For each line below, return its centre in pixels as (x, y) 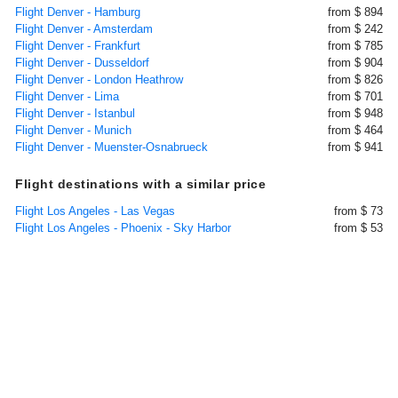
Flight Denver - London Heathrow (99, 80)
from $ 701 (355, 96)
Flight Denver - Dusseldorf (82, 63)
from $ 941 (355, 147)
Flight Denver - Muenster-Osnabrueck (111, 147)
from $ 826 (355, 80)
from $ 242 (355, 29)
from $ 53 (358, 228)
